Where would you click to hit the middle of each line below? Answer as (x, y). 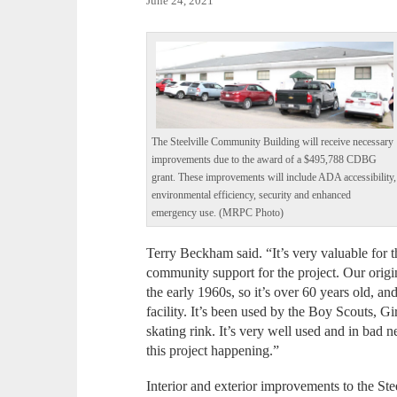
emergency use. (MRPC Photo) (218, 213)
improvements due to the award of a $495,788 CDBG (265, 160)
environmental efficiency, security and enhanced (252, 195)
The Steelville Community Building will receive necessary (273, 142)
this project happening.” (215, 350)
